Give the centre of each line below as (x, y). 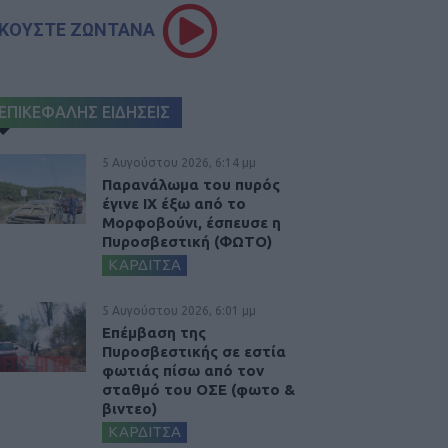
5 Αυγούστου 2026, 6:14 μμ (179, 163)
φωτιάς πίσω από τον (183, 371)
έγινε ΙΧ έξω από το (174, 204)
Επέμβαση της (154, 333)
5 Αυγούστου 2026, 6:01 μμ (179, 311)
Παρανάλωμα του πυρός (191, 185)
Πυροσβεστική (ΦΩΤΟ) (187, 242)
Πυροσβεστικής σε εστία (194, 352)
